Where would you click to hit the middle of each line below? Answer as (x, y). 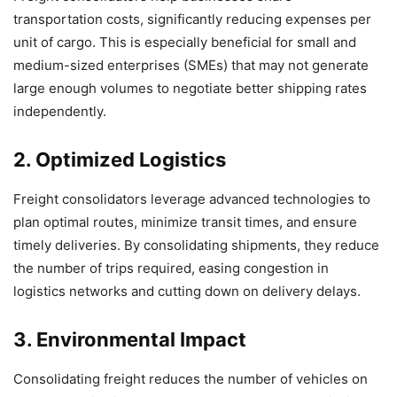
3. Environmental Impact (130, 340)
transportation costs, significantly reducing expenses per (192, 19)
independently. (60, 112)
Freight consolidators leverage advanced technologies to (192, 199)
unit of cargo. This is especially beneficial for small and (185, 43)
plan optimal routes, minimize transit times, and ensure (185, 222)
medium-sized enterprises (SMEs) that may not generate (191, 66)
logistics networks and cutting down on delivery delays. (187, 292)
